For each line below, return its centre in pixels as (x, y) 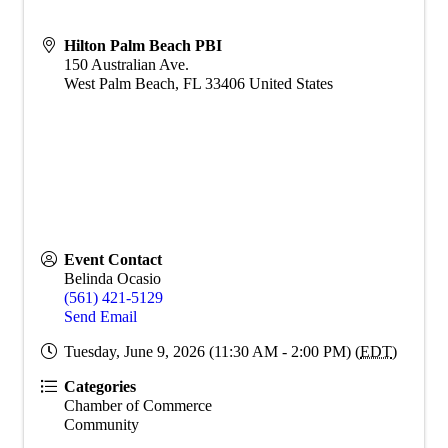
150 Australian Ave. (126, 65)
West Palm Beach (119, 84)
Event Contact (113, 260)
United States (291, 84)
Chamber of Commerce (138, 406)
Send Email (100, 317)
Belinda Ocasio (112, 279)
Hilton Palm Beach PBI (143, 46)
